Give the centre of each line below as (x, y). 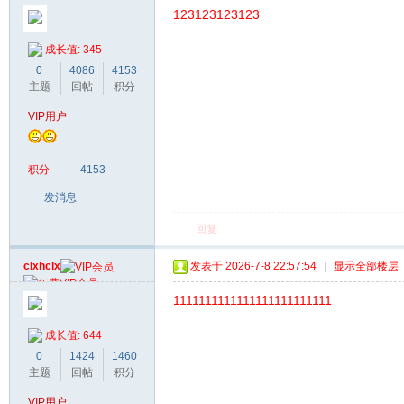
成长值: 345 (73, 49)
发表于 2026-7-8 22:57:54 (253, 266)
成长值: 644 (73, 335)
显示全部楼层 (366, 266)
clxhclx (41, 266)
